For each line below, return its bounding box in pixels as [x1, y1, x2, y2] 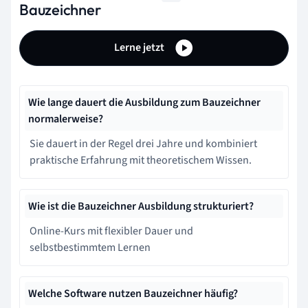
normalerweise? [28, 111, 103, 126]
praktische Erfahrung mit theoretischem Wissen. [30, 153, 252, 168]
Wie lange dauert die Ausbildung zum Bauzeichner [28, 95, 261, 110]
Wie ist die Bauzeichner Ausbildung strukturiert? [28, 199, 254, 214]
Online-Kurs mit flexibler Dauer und [30, 223, 193, 239]
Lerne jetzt [114, 39, 166, 55]
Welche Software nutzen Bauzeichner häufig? [28, 286, 238, 301]
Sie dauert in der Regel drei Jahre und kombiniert [30, 136, 257, 151]
